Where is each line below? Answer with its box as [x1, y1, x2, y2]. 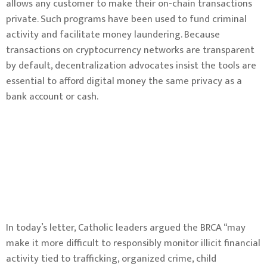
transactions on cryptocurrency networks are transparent [6, 42, 254, 58]
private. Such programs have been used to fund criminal [6, 11, 247, 27]
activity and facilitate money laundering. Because [6, 26, 220, 43]
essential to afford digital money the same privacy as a [6, 73, 242, 89]
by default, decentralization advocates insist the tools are [6, 57, 256, 74]
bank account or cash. [6, 88, 98, 105]
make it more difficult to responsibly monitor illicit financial [6, 235, 260, 252]
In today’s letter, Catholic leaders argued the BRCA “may [6, 219, 246, 236]
